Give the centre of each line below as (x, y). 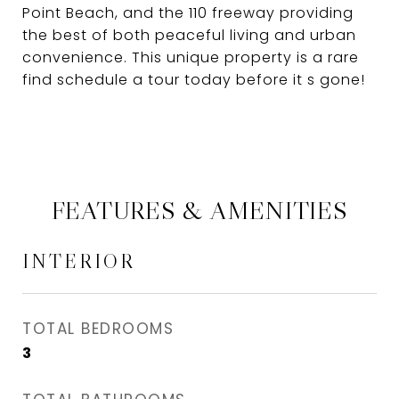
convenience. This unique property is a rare (191, 57)
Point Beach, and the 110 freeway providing (188, 13)
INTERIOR (79, 261)
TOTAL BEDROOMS (98, 329)
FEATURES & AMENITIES (199, 210)
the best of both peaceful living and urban (189, 35)
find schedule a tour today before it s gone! (194, 80)
